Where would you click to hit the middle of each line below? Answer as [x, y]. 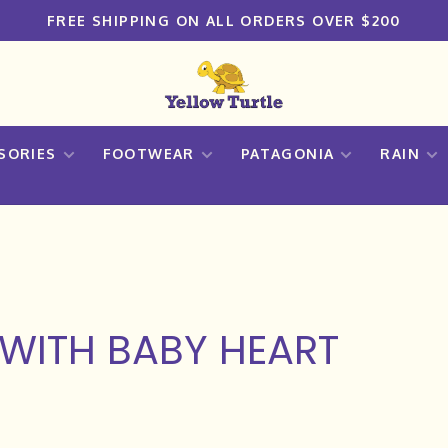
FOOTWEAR [148, 153]
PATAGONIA [287, 153]
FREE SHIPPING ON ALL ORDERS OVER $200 [224, 20]
